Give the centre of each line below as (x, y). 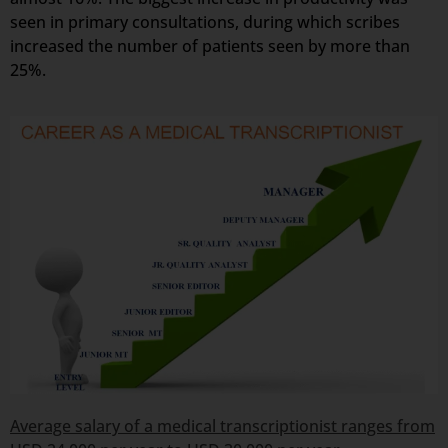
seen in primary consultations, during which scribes (205, 21)
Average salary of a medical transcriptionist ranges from (222, 426)
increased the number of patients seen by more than (210, 45)
